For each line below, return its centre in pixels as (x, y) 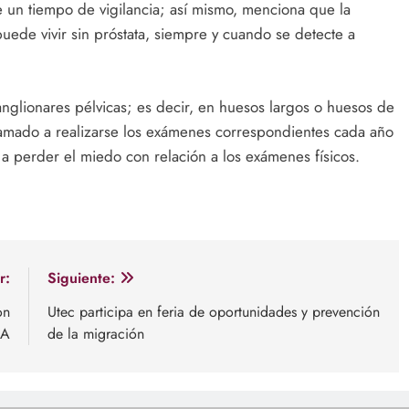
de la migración (95, 334)
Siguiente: (81, 278)
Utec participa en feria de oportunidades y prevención (213, 312)
